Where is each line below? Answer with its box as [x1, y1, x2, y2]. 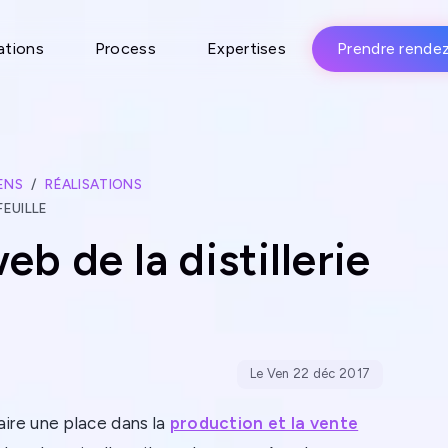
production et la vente [169, 413, 359, 434]
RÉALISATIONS [45, 175, 142, 192]
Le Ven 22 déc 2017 [249, 366, 371, 382]
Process [94, 39, 156, 58]
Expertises [207, 39, 286, 58]
